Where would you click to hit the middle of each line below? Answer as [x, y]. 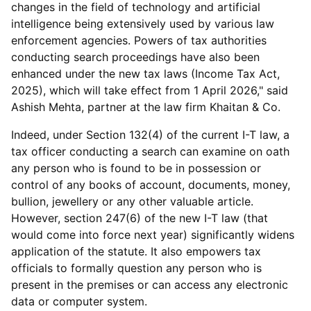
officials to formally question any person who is [136, 268]
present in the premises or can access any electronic [150, 285]
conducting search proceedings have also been [135, 57]
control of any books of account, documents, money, [151, 185]
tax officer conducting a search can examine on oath [150, 151]
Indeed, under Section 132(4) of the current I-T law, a [150, 135]
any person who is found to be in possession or [136, 168]
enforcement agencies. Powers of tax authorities [139, 40]
